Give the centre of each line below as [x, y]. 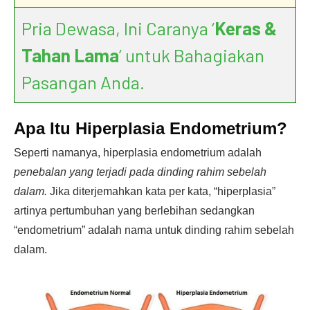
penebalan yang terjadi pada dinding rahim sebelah [140, 172]
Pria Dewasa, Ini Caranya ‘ [118, 28]
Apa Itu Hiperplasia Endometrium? [151, 128]
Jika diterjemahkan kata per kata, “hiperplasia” [161, 191]
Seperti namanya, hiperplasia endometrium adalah [138, 153]
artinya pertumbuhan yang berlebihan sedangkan [134, 211]
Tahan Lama [70, 55]
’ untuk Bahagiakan [192, 55]
